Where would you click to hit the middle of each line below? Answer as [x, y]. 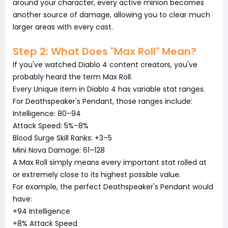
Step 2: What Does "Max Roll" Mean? [105, 51]
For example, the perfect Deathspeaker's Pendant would [113, 187]
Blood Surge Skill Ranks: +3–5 [62, 138]
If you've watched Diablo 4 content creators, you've [105, 64]
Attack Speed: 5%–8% [51, 125]
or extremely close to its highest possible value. [97, 174]
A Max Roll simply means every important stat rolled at [110, 162]
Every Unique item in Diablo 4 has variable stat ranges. [109, 89]
